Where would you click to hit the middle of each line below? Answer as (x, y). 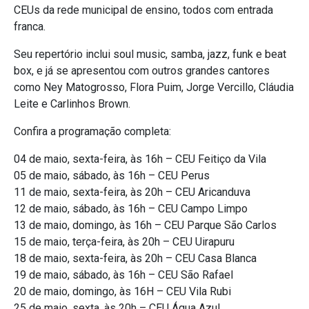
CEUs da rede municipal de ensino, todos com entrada (143, 10)
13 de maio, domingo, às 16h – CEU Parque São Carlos (145, 226)
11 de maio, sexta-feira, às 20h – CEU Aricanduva (132, 192)
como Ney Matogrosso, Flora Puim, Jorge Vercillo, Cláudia (154, 88)
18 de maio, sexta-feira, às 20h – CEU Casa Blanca (135, 259)
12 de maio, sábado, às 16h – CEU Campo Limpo (131, 209)
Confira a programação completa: (92, 132)
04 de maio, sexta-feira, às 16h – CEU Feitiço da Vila (140, 159)
